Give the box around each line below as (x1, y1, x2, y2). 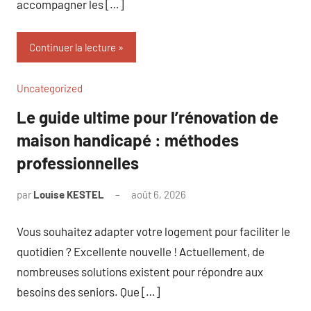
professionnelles (17, 153, 139, 173)
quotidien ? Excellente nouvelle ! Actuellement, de (17, 244, 264, 258)
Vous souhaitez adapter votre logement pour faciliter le (17, 224, 290, 238)
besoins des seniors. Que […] (17, 284, 160, 299)
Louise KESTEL (33, 188, 104, 201)
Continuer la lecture (29, 41, 116, 53)
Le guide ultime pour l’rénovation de (17, 107, 278, 127)
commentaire (186, 206, 246, 219)
